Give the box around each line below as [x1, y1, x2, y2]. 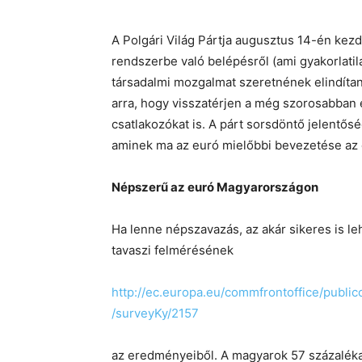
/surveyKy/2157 [112, 305, 199, 321]
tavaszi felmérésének [112, 242, 234, 258]
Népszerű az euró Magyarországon [112, 179, 318, 195]
